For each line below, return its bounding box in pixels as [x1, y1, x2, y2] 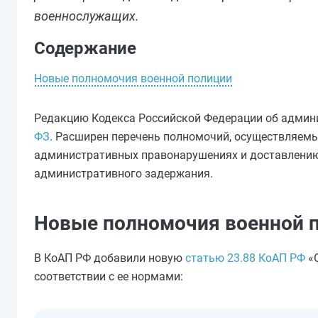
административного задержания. [34, 167, 213, 180]
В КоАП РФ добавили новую [34, 251, 185, 265]
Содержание [34, 38, 136, 58]
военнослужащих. [34, 9, 139, 23]
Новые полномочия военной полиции [34, 72, 232, 85]
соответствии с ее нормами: [34, 270, 183, 283]
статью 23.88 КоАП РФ [185, 251, 305, 265]
